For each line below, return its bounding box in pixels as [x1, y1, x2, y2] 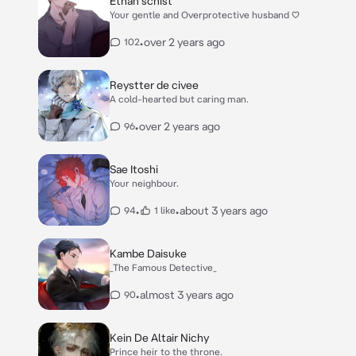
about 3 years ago [180, 204, 268, 217]
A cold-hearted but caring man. [110, 94, 249, 104]
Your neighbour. [110, 178, 179, 188]
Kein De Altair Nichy [110, 331, 209, 344]
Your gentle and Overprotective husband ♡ [110, 10, 300, 20]
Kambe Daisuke [110, 247, 187, 260]
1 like [154, 205, 176, 215]
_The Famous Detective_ [110, 262, 217, 273]
